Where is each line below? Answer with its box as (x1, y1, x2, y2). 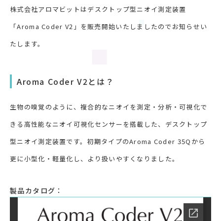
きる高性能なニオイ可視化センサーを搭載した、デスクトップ (10, 119, 208, 129)
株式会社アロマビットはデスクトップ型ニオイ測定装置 (10, 4, 186, 14)
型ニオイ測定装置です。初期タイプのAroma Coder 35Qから (10, 136, 206, 146)
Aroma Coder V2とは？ (17, 75, 114, 87)
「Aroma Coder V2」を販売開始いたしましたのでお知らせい (10, 21, 208, 31)
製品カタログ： (10, 185, 63, 195)
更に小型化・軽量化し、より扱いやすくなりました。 (10, 153, 180, 163)
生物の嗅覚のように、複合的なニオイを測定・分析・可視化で (10, 102, 208, 111)
